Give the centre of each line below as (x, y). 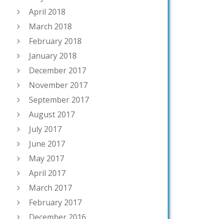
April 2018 (47, 12)
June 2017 (47, 144)
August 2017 (52, 115)
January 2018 (53, 56)
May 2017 (46, 159)
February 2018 (55, 41)
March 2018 (50, 27)
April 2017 (47, 173)
